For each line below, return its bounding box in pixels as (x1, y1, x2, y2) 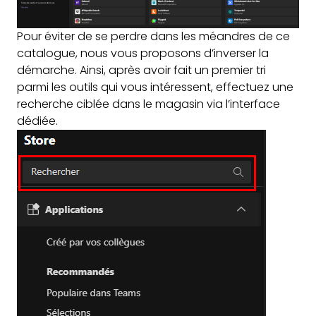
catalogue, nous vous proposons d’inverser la (17, 45, 269, 62)
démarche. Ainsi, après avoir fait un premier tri (17, 62, 266, 79)
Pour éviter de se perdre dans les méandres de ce (17, 28, 290, 45)
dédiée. (17, 113, 58, 130)
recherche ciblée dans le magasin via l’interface (17, 96, 280, 113)
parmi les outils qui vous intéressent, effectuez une (17, 79, 293, 96)
